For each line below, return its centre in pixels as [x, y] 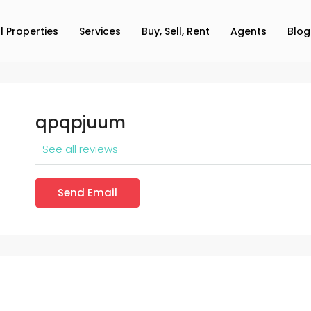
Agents [249, 31]
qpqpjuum [80, 123]
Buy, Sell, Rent [176, 31]
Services [100, 31]
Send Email [87, 193]
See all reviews [80, 149]
